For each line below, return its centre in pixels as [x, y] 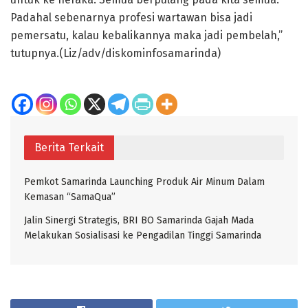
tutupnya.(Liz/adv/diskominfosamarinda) [115, 53]
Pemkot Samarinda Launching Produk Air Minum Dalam [144, 181]
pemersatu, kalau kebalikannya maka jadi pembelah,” [146, 35]
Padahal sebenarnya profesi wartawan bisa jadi [131, 17]
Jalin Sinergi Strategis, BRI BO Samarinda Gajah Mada [139, 220]
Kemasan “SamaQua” [70, 197]
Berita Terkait [69, 147]
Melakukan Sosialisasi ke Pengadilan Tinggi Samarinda [143, 235]
